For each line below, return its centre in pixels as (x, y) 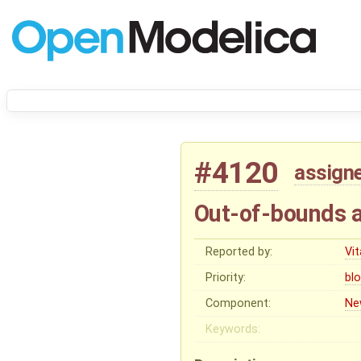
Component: (239, 303)
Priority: (226, 277)
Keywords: (233, 329)
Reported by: (239, 251)
